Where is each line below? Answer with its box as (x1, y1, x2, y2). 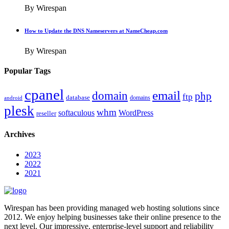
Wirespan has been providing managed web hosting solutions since (4, 203, 219, 212)
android (4, 95, 22, 101)
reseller (36, 110, 56, 118)
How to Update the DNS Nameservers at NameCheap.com (25, 27, 168, 34)
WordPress (119, 108, 153, 118)
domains (130, 95, 150, 102)
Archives (4, 130, 35, 139)
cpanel (25, 86, 64, 103)
